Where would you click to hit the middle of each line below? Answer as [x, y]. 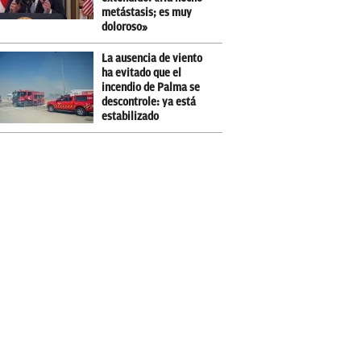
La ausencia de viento [152, 59]
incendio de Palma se [151, 88]
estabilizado [130, 117]
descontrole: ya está [149, 102]
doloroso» [124, 27]
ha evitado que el [141, 73]
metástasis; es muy [147, 13]
